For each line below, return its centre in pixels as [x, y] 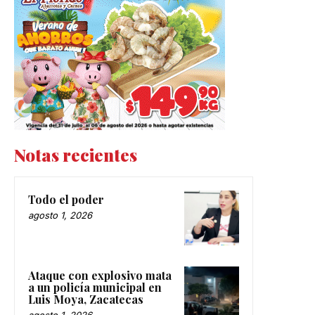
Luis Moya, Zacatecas [86, 299]
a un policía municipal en [95, 287]
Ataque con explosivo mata [100, 275]
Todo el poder [66, 199]
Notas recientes [76, 154]
